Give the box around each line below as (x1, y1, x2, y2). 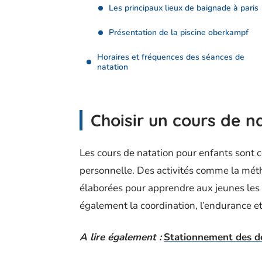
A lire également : (80, 230, 161, 244)
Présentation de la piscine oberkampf (109, 27, 249, 38)
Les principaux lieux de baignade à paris (109, 2, 258, 13)
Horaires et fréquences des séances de (97, 51, 244, 63)
